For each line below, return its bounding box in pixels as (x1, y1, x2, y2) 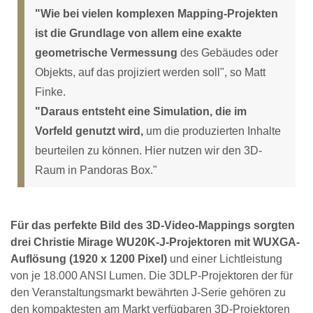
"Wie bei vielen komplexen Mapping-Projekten (35, 8, 278, 20)
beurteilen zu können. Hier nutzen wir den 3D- (35, 145, 262, 157)
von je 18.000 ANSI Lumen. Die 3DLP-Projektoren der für (10, 270, 293, 282)
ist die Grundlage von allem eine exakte (35, 27, 242, 40)
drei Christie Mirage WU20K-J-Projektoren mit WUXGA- (10, 236, 300, 249)
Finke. (35, 86, 66, 99)
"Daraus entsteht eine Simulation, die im (35, 105, 247, 118)
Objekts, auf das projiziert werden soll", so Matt (35, 66, 265, 79)
